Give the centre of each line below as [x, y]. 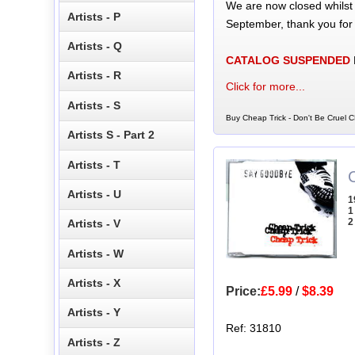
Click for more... [265, 86]
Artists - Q [95, 46]
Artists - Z [94, 342]
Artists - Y [94, 313]
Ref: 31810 [253, 328]
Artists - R [95, 76]
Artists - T [94, 164]
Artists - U [95, 194]
